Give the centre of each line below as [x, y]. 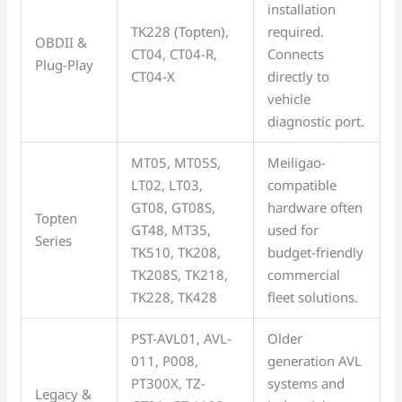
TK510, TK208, [176, 252]
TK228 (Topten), [180, 31]
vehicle [289, 98]
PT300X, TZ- [169, 383]
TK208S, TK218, [180, 274]
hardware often [315, 207]
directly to [299, 76]
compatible [302, 184]
